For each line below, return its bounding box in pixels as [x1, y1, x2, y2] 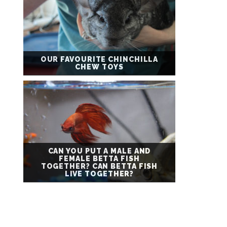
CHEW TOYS [75, 63, 124, 71]
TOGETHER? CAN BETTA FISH [41, 162, 158, 170]
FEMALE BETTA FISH [59, 155, 140, 163]
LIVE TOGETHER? [64, 170, 134, 178]
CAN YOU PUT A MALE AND [48, 147, 151, 155]
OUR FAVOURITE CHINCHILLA [40, 55, 159, 63]
